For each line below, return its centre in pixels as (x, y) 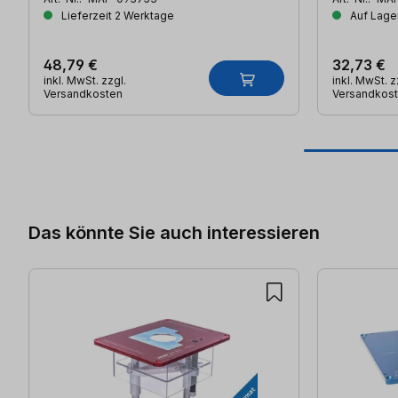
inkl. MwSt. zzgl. (85, 81)
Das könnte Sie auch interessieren (174, 232)
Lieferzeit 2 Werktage (116, 16)
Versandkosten (83, 94)
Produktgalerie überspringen (124, 162)
